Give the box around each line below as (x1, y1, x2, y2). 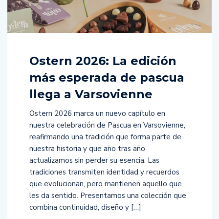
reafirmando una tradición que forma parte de (29, 131, 181, 142)
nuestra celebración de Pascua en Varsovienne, (29, 120, 185, 130)
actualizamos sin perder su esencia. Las (29, 155, 159, 165)
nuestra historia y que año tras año (29, 143, 145, 153)
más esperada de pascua (29, 70, 184, 85)
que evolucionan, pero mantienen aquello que (29, 178, 182, 189)
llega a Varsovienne (29, 87, 153, 101)
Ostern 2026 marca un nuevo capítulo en (29, 108, 165, 118)
